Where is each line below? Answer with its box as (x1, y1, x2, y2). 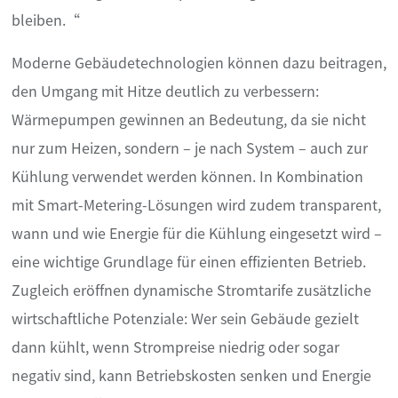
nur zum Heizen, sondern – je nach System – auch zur (12, 137, 368, 159)
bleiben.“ (12, 9, 80, 31)
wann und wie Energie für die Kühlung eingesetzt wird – (12, 222, 382, 244)
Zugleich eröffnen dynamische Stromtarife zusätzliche (12, 279, 371, 301)
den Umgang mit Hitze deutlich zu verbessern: (12, 80, 319, 102)
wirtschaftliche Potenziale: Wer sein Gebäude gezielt (12, 307, 359, 330)
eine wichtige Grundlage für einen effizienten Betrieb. (12, 251, 366, 273)
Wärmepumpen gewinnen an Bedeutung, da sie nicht (12, 108, 366, 131)
